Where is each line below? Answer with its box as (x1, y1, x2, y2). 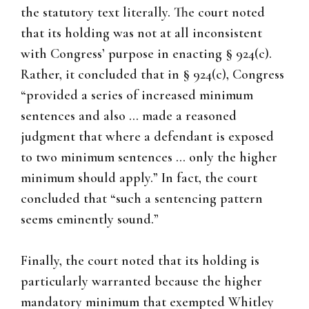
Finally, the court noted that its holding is (21, 252, 259, 270)
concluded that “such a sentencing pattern (21, 190, 263, 208)
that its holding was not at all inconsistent (21, 25, 262, 42)
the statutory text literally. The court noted (21, 4, 265, 21)
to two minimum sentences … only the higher (21, 149, 277, 166)
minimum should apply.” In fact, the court (21, 170, 257, 187)
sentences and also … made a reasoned (21, 108, 237, 125)
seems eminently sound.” (21, 211, 159, 228)
